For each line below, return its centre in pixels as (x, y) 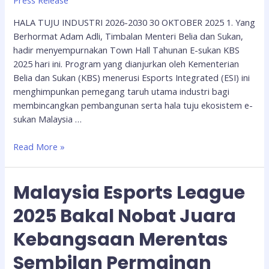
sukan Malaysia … (48, 119)
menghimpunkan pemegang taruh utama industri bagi (122, 91)
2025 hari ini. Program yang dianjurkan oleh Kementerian (126, 63)
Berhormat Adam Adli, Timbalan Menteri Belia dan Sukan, (128, 36)
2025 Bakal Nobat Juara (125, 216)
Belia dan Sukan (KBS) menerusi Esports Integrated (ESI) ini (132, 77)
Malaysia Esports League (129, 192)
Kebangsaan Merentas (121, 239)
